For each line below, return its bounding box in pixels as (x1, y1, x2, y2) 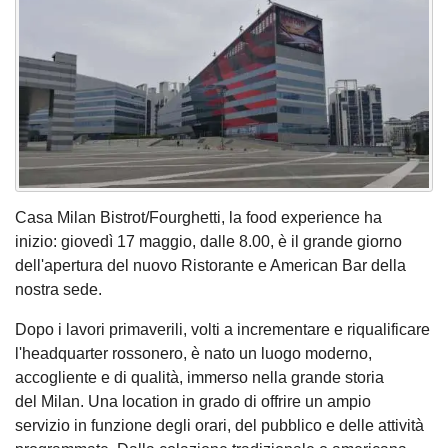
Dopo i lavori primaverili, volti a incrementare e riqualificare (15, 321, 430, 339)
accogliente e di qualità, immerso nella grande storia (15, 369, 384, 387)
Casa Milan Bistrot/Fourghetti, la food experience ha (15, 209, 382, 227)
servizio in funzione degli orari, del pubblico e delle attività (15, 417, 424, 435)
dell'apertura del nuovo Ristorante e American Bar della (15, 257, 406, 275)
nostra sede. (15, 281, 102, 299)
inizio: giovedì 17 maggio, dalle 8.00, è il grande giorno (15, 233, 402, 251)
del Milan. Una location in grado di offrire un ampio (15, 393, 371, 411)
